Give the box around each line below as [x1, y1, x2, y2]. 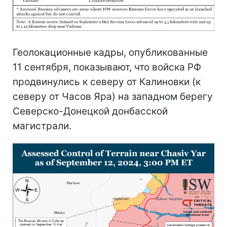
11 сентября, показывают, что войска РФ [13, 61, 201, 73]
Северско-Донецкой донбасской [13, 105, 168, 117]
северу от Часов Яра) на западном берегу [13, 90, 213, 102]
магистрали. [13, 120, 71, 132]
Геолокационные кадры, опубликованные [13, 46, 208, 58]
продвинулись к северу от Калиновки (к [13, 75, 201, 88]
